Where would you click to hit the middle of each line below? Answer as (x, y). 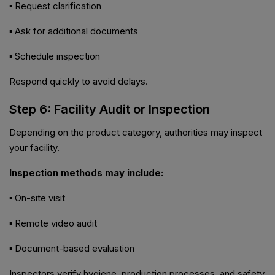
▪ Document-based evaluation (72, 249)
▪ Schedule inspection (55, 56)
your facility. (34, 148)
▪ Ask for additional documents (74, 31)
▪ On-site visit (37, 198)
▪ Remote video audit (53, 223)
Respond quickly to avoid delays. (79, 82)
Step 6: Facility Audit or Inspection (110, 110)
